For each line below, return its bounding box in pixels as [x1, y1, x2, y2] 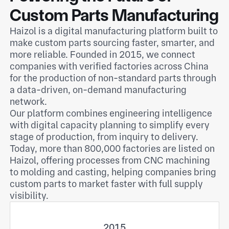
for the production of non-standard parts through [10, 72, 217, 84]
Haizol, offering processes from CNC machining [10, 154, 211, 167]
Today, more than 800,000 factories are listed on [10, 143, 215, 155]
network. [10, 96, 48, 108]
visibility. [10, 190, 49, 202]
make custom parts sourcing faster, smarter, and [10, 37, 215, 49]
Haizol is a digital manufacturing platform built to [10, 25, 218, 37]
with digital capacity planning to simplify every [10, 119, 210, 131]
